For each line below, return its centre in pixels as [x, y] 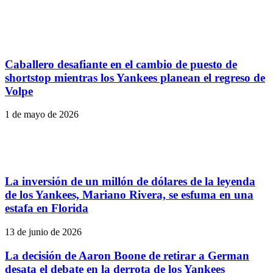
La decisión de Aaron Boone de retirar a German [127, 255]
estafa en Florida [47, 208]
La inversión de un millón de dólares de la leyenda [130, 182]
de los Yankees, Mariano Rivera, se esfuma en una [129, 195]
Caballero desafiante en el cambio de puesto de [121, 64]
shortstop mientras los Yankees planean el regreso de [135, 77]
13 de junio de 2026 [43, 232]
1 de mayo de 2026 [42, 115]
